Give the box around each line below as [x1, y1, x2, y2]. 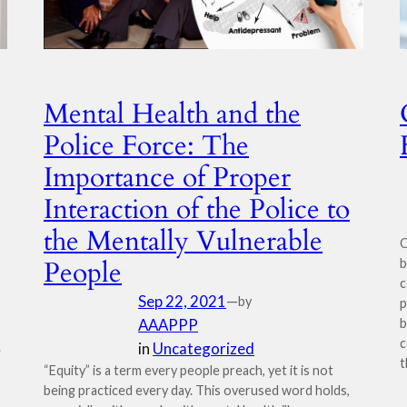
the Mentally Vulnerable [44, 223, 323, 260]
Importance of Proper [44, 160, 291, 196]
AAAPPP [138, 315, 198, 334]
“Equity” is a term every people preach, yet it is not [44, 362, 333, 378]
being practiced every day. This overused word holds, [44, 382, 350, 398]
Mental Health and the [44, 96, 301, 133]
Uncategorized [153, 339, 254, 358]
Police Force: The [44, 128, 249, 164]
